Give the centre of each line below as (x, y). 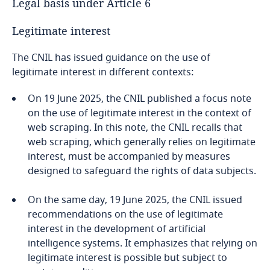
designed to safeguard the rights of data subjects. (142, 171)
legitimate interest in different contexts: (103, 72)
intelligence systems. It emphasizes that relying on (143, 243)
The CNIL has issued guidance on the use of (111, 58)
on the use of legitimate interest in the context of (140, 113)
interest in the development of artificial (117, 229)
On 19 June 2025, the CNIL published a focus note (140, 99)
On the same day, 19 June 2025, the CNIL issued (135, 200)
